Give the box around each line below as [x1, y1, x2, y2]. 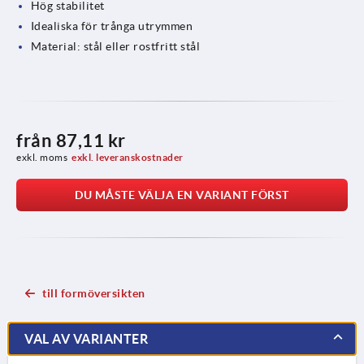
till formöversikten [42, 286, 145, 300]
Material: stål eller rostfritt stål [30, 39, 201, 53]
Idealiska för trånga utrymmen [30, 19, 193, 32]
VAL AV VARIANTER [24, 331, 148, 346]
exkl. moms [16, 151, 67, 162]
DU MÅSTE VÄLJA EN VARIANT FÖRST [75, 188, 289, 201]
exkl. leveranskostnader [71, 151, 184, 162]
